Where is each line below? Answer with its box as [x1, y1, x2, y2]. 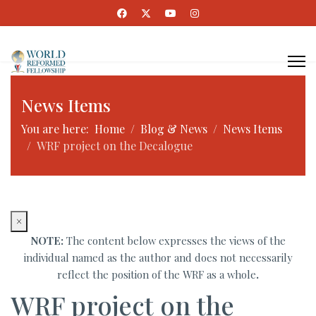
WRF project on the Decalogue [37, 138, 193, 153]
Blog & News [140, 121, 207, 136]
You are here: [21, 121, 95, 136]
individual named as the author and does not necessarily [24, 250, 292, 265]
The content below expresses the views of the [63, 233, 286, 248]
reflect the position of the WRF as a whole [57, 267, 256, 281]
